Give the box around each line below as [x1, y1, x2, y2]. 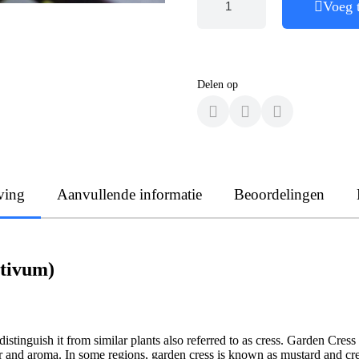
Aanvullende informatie [57, 185, 202, 203]
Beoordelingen [234, 185, 325, 203]
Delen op [197, 78, 238, 91]
